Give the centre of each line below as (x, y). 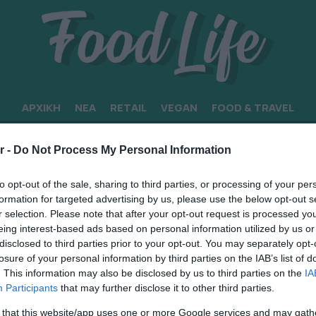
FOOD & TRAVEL (253, 108)
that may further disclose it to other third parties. (166, 288)
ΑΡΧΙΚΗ (41, 108)
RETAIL (128, 108)
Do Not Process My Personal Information (122, 150)
